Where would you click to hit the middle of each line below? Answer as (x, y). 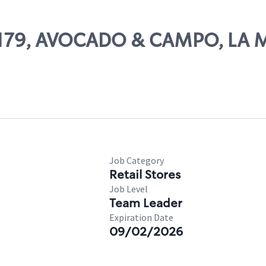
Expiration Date (141, 217)
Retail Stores (145, 175)
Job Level (129, 189)
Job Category (137, 160)
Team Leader (146, 203)
